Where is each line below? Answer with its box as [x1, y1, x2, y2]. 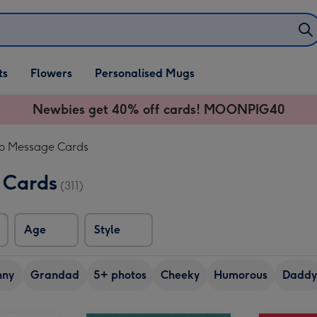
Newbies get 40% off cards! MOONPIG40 [32, 102, 285, 117]
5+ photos [93, 268, 146, 282]
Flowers [30, 67, 72, 80]
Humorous [214, 268, 267, 282]
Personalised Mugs [95, 67, 195, 80]
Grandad [30, 268, 79, 282]
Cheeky [161, 268, 200, 282]
